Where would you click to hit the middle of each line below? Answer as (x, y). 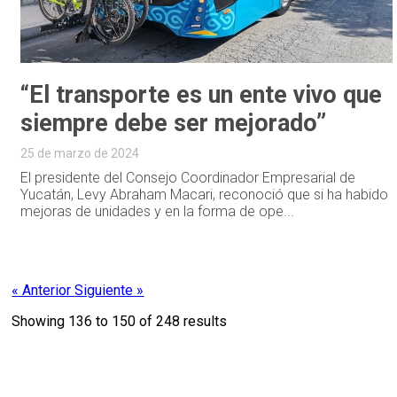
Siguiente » (109, 291)
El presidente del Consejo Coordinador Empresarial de (188, 178)
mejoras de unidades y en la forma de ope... (158, 212)
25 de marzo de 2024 (80, 154)
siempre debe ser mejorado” (174, 124)
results (204, 322)
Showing (40, 322)
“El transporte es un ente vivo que (202, 95)
